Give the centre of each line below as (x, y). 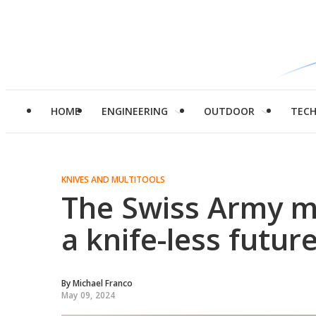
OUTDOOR (229, 111)
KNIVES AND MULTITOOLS (113, 180)
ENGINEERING (135, 111)
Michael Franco (103, 283)
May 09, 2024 (89, 295)
